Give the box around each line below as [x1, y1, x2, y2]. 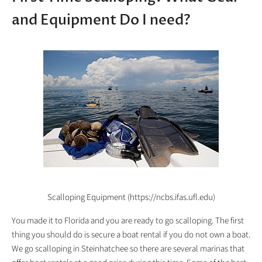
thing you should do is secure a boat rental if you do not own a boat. [12, 229, 250, 242]
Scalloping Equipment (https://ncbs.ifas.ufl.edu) [47, 191, 215, 204]
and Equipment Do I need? [12, 11, 191, 30]
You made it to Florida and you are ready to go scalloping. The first [12, 215, 244, 227]
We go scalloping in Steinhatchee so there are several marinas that [12, 243, 244, 256]
